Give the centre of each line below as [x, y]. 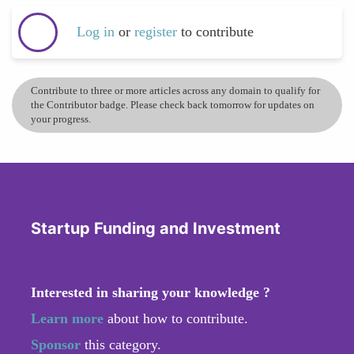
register [158, 32]
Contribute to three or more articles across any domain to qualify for [175, 90]
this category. [123, 344]
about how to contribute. [176, 318]
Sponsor [58, 344]
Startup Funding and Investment [156, 228]
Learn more [67, 318]
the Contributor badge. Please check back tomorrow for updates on [173, 104]
